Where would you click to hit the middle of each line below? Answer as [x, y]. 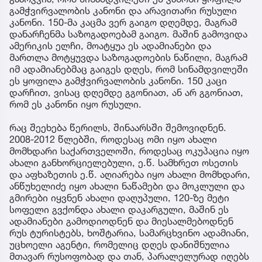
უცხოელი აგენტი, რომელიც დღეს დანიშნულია [119, 245]
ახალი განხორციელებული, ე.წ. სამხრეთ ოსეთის [124, 163]
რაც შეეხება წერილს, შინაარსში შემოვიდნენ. [118, 128]
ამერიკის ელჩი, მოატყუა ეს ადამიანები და [110, 46]
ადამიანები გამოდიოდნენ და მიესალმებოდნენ [121, 221]
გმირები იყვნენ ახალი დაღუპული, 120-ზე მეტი [119, 198]
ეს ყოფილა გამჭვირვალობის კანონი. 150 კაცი [118, 81]
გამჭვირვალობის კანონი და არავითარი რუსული [123, 11]
